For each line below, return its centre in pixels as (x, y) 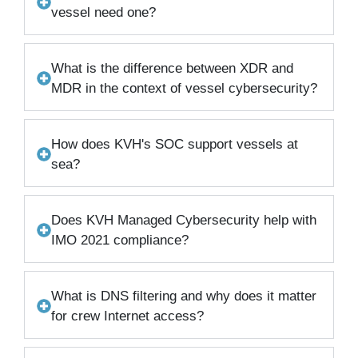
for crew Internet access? (127, 316)
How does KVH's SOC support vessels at (175, 145)
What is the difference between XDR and (172, 69)
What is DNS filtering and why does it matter (184, 296)
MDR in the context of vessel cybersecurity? (184, 89)
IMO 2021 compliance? (120, 241)
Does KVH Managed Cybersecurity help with (184, 221)
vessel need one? (103, 13)
